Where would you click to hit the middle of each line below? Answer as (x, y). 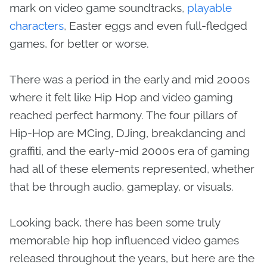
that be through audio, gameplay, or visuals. (122, 187)
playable (209, 8)
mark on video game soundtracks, (98, 8)
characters (37, 26)
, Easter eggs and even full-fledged (156, 26)
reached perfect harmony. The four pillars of (123, 115)
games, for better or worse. (81, 44)
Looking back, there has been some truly (115, 222)
